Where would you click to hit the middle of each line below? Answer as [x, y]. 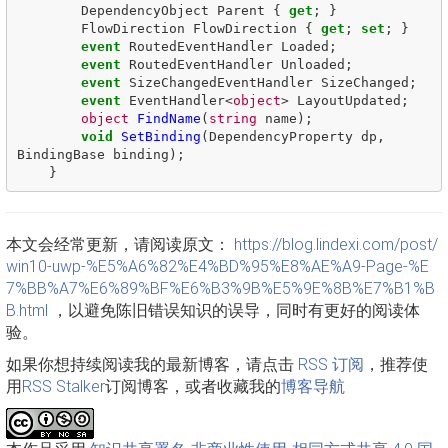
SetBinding [160, 136]
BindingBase [60, 154]
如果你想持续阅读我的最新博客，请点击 [152, 364]
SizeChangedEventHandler [220, 82]
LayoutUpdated [348, 100]
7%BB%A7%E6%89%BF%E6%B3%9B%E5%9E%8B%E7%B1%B [220, 288]
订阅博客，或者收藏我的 [193, 386]
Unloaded [312, 64]
